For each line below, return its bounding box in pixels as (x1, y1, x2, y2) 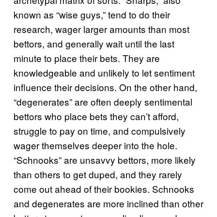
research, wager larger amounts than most (14, 22, 189, 35)
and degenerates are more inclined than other (14, 197, 203, 210)
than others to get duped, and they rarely (14, 168, 182, 181)
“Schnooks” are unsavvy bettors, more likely (14, 153, 196, 166)
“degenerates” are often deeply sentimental (14, 95, 192, 108)
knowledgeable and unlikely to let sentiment (14, 66, 195, 79)
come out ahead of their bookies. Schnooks (14, 182, 194, 195)
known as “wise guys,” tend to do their (14, 8, 170, 21)
